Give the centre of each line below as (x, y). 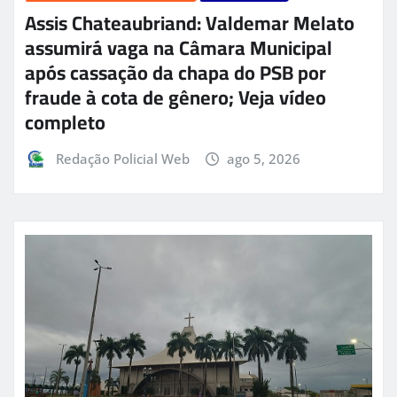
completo (65, 123)
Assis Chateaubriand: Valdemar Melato (190, 23)
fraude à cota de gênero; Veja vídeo (175, 98)
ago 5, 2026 (264, 159)
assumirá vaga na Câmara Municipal (179, 48)
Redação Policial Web (122, 159)
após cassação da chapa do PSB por (175, 73)
